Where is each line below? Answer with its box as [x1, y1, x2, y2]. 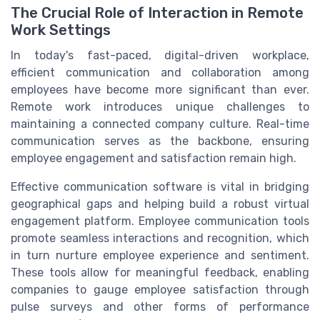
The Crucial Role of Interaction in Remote [11, 4, 304, 22]
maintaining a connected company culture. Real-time [11, 117, 309, 131]
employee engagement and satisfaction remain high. [11, 151, 296, 166]
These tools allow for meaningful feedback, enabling [11, 266, 309, 280]
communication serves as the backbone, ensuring [11, 134, 309, 149]
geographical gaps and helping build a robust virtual [11, 197, 309, 211]
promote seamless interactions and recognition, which [11, 231, 309, 246]
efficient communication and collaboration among [11, 66, 309, 80]
